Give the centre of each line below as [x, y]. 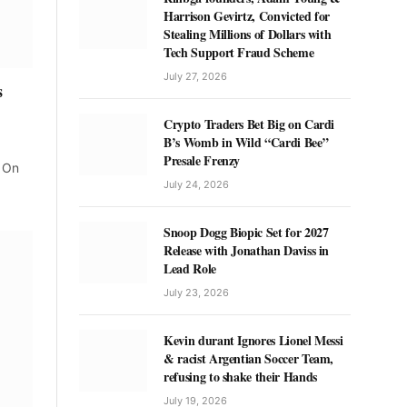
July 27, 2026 [195, 76]
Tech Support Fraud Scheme [239, 52]
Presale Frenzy [202, 160]
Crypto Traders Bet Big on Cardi [249, 124]
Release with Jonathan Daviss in [247, 250]
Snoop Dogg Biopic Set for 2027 [246, 232]
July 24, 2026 [196, 184]
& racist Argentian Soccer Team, [249, 358]
